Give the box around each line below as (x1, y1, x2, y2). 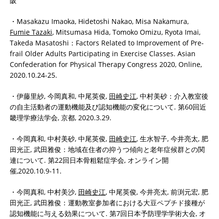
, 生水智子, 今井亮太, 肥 (136, 133, 208, 143)
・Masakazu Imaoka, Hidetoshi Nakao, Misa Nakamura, (10, 16, 189, 26)
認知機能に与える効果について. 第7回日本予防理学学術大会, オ (10, 208, 206, 218)
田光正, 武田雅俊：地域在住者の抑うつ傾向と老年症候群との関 (10, 144, 205, 154)
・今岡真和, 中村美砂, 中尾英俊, (10, 133, 109, 143)
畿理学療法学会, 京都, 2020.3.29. (10, 112, 111, 122)
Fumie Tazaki (10, 27, 52, 37)
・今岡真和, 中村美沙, (10, 187, 78, 197)
